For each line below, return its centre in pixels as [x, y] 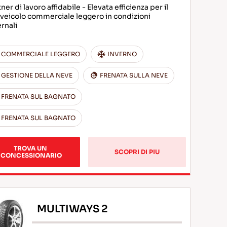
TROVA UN [31, 148]
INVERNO [122, 54]
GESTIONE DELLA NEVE [37, 75]
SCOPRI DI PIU [137, 152]
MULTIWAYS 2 [73, 209]
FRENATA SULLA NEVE [134, 75]
